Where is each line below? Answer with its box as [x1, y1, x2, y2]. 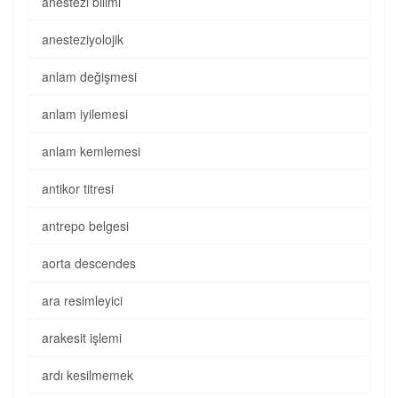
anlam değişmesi [42, 68, 137, 85]
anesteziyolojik [42, 30, 123, 48]
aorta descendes [42, 254, 136, 272]
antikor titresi [42, 179, 114, 197]
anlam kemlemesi [42, 142, 140, 160]
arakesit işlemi [42, 329, 122, 346]
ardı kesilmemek [42, 366, 133, 384]
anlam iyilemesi [42, 105, 128, 123]
